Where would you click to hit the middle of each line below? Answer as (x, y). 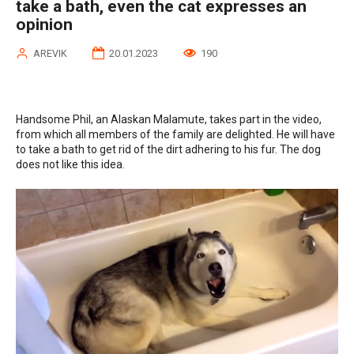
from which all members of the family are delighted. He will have (175, 134)
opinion (44, 24)
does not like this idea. (70, 164)
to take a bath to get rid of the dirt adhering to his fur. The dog (168, 149)
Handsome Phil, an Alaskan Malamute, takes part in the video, (169, 119)
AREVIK (50, 53)
